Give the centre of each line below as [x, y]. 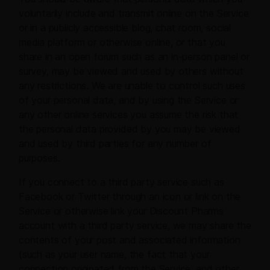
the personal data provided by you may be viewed [130, 129]
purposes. [39, 158]
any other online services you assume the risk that [129, 115]
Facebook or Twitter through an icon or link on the [130, 197]
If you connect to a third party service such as [121, 182]
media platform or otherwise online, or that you [122, 42]
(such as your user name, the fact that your [114, 255]
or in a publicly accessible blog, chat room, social [125, 28]
